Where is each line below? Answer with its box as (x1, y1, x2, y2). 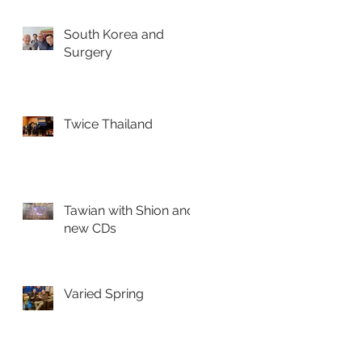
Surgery (64, 44, 112, 60)
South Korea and (64, 27, 164, 42)
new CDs (64, 221, 116, 236)
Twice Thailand (64, 116, 153, 132)
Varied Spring (64, 286, 144, 301)
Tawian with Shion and (64, 203, 195, 218)
